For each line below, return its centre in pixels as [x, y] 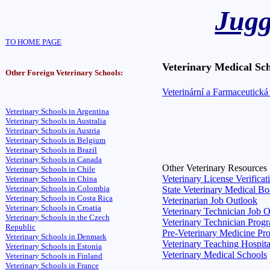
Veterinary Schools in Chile [50, 169]
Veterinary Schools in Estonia [54, 246]
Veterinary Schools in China [51, 179]
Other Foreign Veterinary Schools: [64, 73]
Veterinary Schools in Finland [54, 256]
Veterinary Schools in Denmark [56, 237]
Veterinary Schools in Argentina [57, 111]
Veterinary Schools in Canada [54, 159]
